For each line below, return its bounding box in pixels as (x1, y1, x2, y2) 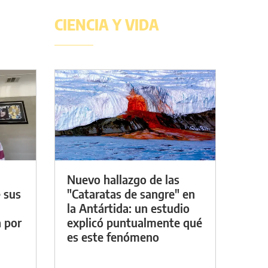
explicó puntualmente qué (67, 214, 202, 230)
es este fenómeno (67, 229, 159, 244)
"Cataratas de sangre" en (67, 185, 195, 201)
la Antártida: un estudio (67, 200, 190, 215)
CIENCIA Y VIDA (54, 16, 159, 33)
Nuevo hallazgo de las (67, 171, 179, 187)
